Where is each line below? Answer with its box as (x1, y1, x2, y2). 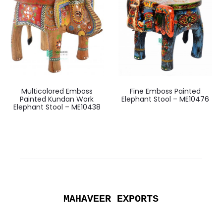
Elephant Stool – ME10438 (13, 102, 101, 112)
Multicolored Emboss (21, 86, 93, 96)
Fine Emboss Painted (130, 86, 201, 96)
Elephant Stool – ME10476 (121, 94, 209, 104)
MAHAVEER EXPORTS (63, 193, 159, 205)
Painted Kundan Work (20, 94, 94, 104)
